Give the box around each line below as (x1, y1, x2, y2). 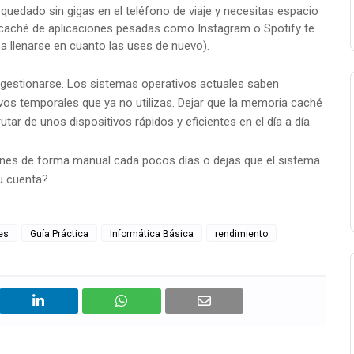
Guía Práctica (30, 228, 88, 240)
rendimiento (215, 228, 268, 240)
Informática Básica (110, 228, 194, 240)
